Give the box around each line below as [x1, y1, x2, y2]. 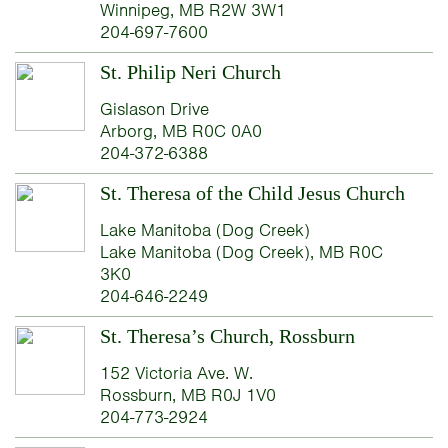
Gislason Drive [99, 97, 209, 120]
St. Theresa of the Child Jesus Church [99, 181, 405, 204]
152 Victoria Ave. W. [99, 361, 253, 384]
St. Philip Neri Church [99, 60, 281, 83]
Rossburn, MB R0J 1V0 [99, 383, 276, 406]
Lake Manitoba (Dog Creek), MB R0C [99, 240, 383, 263]
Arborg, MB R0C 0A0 [99, 119, 262, 142]
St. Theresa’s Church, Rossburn [99, 324, 355, 347]
